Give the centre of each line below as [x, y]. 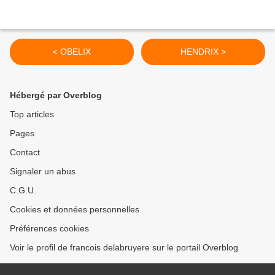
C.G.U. [23, 191]
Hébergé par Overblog [56, 95]
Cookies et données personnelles [75, 210]
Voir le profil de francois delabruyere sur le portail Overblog [124, 248]
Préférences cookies [49, 229]
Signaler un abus [43, 172]
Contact [25, 153]
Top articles [32, 114]
